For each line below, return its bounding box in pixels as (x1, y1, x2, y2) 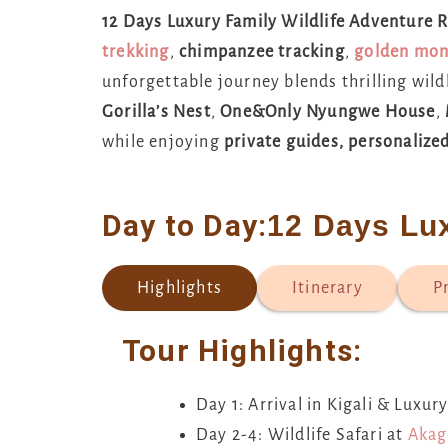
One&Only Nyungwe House (220, 103, 436, 121)
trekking (102, 43, 170, 61)
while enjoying (102, 133, 224, 151)
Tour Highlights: (122, 332, 363, 368)
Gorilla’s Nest (102, 103, 211, 121)
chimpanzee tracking (179, 43, 345, 61)
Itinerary (292, 278, 363, 297)
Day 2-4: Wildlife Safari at (196, 425, 408, 444)
